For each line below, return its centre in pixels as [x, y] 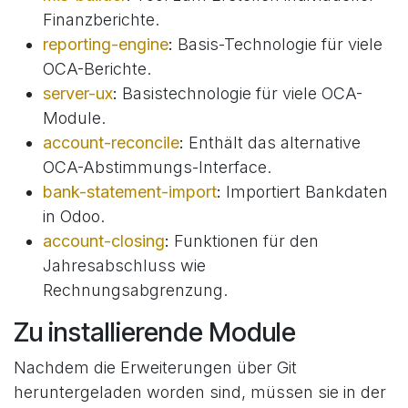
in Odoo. [74, 216]
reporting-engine [106, 44]
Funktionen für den [244, 241]
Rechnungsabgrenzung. [135, 290]
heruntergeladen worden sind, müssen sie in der [200, 392]
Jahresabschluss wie [124, 265]
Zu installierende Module [155, 332]
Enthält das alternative [272, 143]
